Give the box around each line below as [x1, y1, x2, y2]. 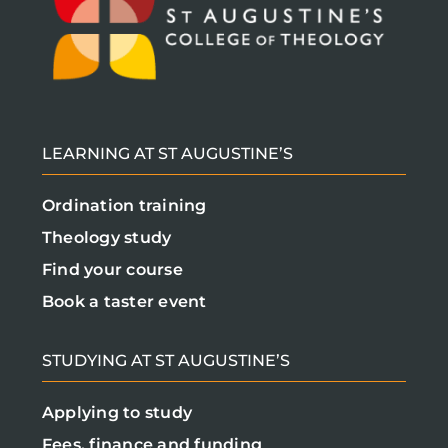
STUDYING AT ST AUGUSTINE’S [42, 351, 290, 371]
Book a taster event [42, 292, 207, 312]
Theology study [42, 228, 172, 248]
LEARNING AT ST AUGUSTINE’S [42, 144, 293, 164]
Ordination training [42, 196, 207, 216]
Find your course [42, 260, 183, 280]
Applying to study [42, 403, 193, 423]
